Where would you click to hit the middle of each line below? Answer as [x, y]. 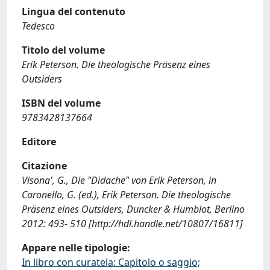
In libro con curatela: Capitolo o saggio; [111, 262]
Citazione [44, 166]
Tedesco [38, 26]
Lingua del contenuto [74, 11]
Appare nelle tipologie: [76, 248]
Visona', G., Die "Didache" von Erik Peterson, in [119, 180]
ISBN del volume [61, 103]
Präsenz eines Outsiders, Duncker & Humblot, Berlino [133, 209]
